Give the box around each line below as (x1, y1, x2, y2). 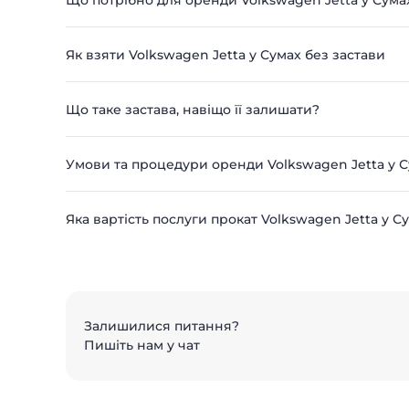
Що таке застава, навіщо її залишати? (66, 101, 320, 118)
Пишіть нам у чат (84, 337, 200, 353)
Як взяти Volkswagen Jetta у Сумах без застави (66, 47, 385, 63)
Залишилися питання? (84, 318, 239, 334)
